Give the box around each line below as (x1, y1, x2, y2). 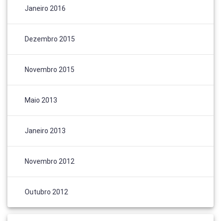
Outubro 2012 (25, 187, 68, 196)
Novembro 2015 (25, 65, 74, 74)
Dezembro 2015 (25, 35, 75, 43)
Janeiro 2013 (25, 126, 66, 135)
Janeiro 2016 (25, 4, 66, 12)
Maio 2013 (25, 96, 57, 104)
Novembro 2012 (25, 157, 74, 165)
